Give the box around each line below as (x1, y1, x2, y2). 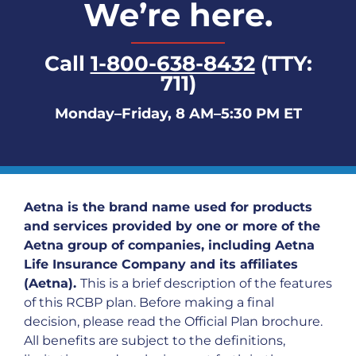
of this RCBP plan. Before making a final (24, 295, 274, 311)
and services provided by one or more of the (24, 219, 320, 234)
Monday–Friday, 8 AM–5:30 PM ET (54, 104, 302, 122)
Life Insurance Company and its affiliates (24, 257, 298, 273)
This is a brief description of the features (80, 276, 332, 292)
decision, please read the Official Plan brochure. (24, 314, 323, 330)
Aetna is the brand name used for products (24, 199, 312, 215)
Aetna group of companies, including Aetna (24, 238, 315, 253)
